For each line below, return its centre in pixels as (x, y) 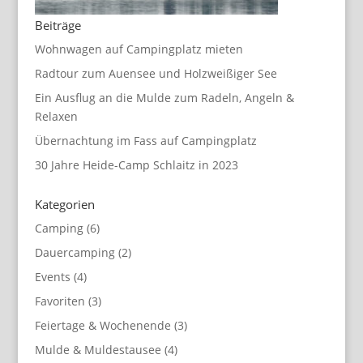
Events (52, 277)
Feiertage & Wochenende (102, 325)
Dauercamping (75, 252)
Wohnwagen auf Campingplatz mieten (139, 49)
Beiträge (58, 26)
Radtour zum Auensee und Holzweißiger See (156, 73)
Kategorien (64, 205)
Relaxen (56, 116)
